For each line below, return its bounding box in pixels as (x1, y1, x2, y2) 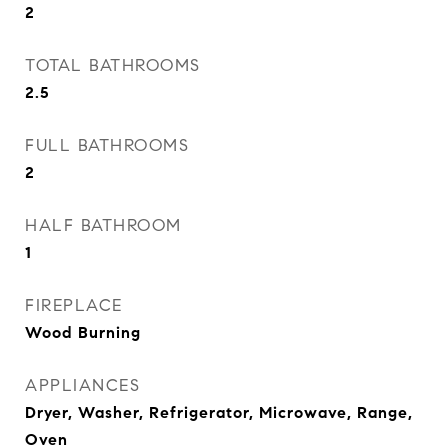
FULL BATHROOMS (25, 135, 189, 156)
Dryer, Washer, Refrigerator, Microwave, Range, (25, 403, 413, 422)
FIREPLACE (25, 295, 123, 316)
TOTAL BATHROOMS (25, 55, 201, 76)
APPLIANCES (25, 375, 140, 396)
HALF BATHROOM (25, 215, 182, 236)
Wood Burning (25, 323, 141, 342)
